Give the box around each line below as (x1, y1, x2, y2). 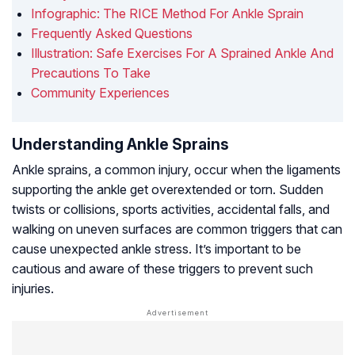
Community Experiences (31, 85, 170, 101)
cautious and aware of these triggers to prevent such (12, 261, 313, 277)
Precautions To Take (31, 65, 151, 82)
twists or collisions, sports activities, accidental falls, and (12, 201, 330, 218)
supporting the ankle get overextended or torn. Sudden (12, 181, 323, 198)
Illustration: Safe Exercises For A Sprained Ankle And (31, 45, 334, 62)
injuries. (12, 281, 57, 297)
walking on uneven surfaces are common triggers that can (12, 221, 342, 238)
